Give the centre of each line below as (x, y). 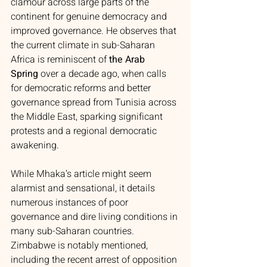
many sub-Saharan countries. (74, 231)
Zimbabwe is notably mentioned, (80, 246)
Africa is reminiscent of (60, 60)
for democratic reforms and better (82, 88)
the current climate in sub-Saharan (84, 45)
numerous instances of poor (71, 203)
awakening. (35, 145)
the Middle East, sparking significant (88, 117)
